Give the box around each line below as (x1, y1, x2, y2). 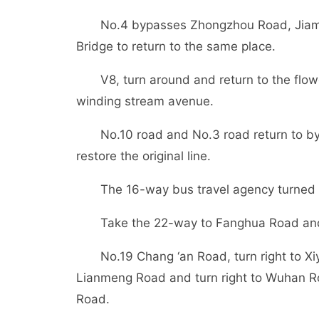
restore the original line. (76, 149, 211, 163)
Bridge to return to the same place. (76, 39, 276, 53)
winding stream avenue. (76, 94, 214, 108)
